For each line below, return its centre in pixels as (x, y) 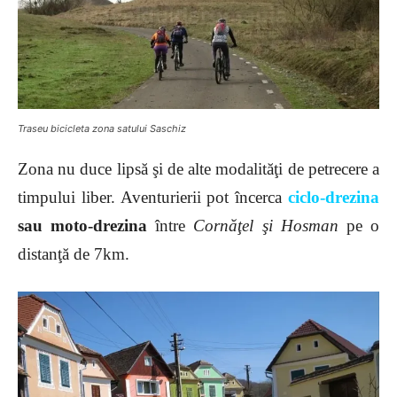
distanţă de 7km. (80, 253)
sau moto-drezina (83, 225)
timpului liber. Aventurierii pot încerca (153, 197)
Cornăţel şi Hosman (266, 225)
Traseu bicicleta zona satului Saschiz (102, 128)
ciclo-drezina (334, 197)
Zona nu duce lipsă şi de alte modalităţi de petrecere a (198, 168)
